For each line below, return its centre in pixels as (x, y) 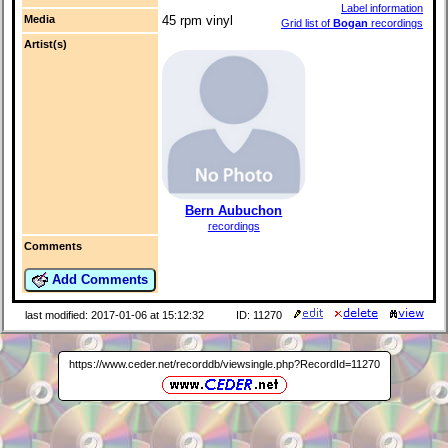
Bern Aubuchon (234, 210)
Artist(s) (45, 44)
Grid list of (307, 23)
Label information (382, 8)
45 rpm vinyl (197, 21)
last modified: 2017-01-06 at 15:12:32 (114, 315)
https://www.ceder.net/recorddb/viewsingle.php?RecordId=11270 (224, 363)
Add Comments (98, 279)
